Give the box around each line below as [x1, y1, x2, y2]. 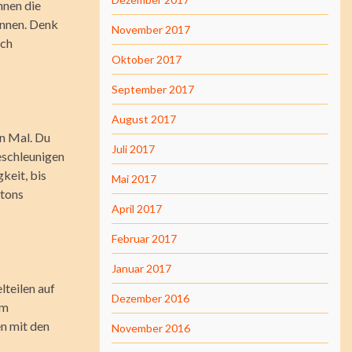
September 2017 [112, 82, 194, 96]
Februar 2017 [112, 232, 177, 245]
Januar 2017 [112, 262, 171, 275]
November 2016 [112, 321, 190, 335]
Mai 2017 [112, 172, 156, 185]
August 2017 [112, 112, 176, 126]
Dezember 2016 [112, 291, 189, 305]
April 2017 [112, 202, 162, 215]
